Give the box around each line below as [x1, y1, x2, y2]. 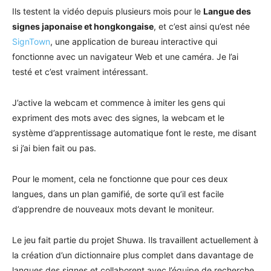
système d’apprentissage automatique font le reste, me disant [12, 128, 256, 139]
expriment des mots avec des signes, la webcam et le [12, 113, 224, 123]
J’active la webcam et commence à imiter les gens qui [12, 97, 225, 108]
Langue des [203, 6, 251, 17]
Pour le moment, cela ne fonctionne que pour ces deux [12, 174, 228, 184]
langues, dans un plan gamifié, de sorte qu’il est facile [12, 189, 224, 200]
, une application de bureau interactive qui [50, 36, 217, 47]
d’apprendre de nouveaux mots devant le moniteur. [12, 204, 214, 215]
